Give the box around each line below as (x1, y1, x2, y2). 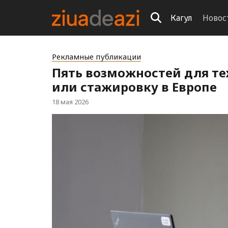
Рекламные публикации (52, 51, 141, 62)
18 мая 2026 (52, 97, 89, 106)
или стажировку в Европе (52, 78, 217, 95)
